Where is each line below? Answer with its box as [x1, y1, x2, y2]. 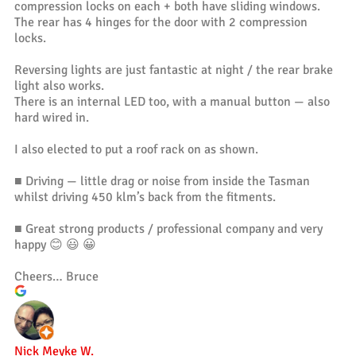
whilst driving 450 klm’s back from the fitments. [14, 188, 276, 205]
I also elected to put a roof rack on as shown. [14, 141, 258, 157]
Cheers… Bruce [14, 268, 99, 284]
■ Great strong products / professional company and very [14, 220, 323, 237]
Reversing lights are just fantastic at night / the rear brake [14, 61, 333, 78]
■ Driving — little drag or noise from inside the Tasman [14, 172, 310, 189]
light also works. [14, 77, 104, 94]
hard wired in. [14, 109, 89, 126]
